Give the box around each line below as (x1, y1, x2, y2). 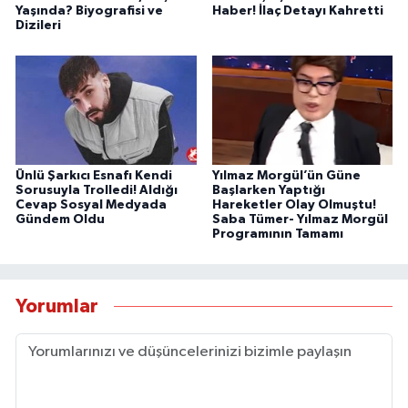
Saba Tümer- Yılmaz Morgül (211, 212, 388, 226)
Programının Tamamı (211, 227, 343, 240)
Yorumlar (15, 297, 98, 317)
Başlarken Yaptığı (211, 183, 325, 197)
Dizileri (15, 18, 61, 32)
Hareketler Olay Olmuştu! (211, 198, 376, 211)
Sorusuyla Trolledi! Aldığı (15, 183, 178, 197)
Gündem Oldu (15, 212, 105, 226)
